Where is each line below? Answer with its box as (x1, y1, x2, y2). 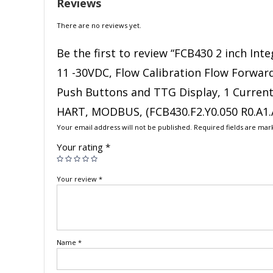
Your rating (57, 140, 105, 153)
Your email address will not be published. (57, 122, 192, 132)
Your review (57, 174, 99, 183)
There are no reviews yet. (57, 20, 141, 30)
